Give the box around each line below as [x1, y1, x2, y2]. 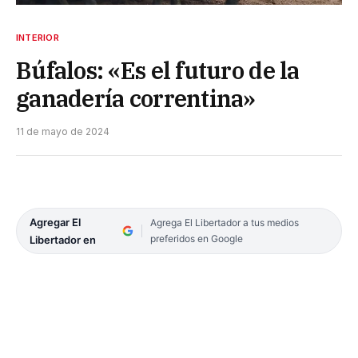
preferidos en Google [149, 232, 243, 245]
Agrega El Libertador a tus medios [149, 216, 299, 229]
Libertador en [30, 233, 96, 246]
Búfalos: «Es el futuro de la [16, 54, 300, 86]
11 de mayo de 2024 [16, 125, 109, 137]
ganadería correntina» [16, 82, 256, 113]
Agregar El [30, 215, 81, 229]
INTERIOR [16, 31, 59, 43]
